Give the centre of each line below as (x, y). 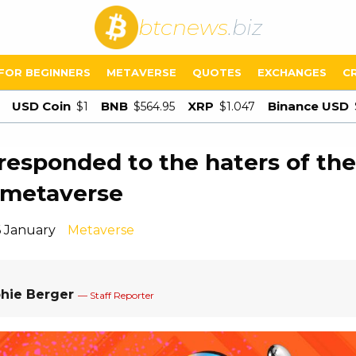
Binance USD (308, 106)
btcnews (183, 27)
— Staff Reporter (116, 295)
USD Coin (41, 106)
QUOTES (217, 72)
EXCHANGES (292, 72)
